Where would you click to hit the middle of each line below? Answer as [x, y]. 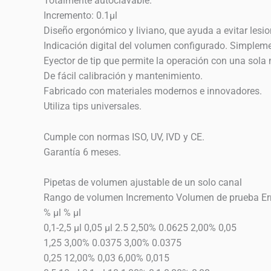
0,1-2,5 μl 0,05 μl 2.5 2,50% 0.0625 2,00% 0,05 [140, 228]
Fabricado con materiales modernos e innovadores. [153, 91]
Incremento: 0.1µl [80, 16]
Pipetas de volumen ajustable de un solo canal [143, 183]
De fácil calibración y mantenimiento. [123, 76]
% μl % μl [62, 213]
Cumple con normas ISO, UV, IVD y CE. [124, 137]
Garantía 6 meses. [82, 152]
